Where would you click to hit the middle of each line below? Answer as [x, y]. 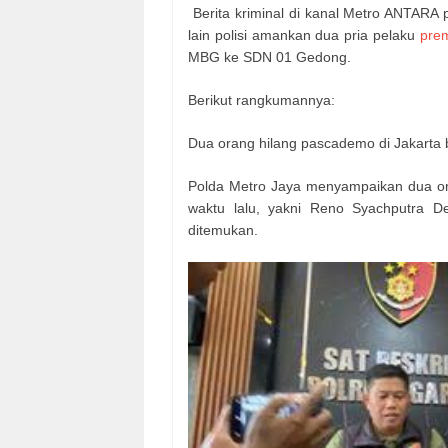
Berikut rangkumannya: [261, 99]
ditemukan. [223, 229]
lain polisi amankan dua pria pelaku [304, 34]
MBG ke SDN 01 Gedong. [269, 56]
